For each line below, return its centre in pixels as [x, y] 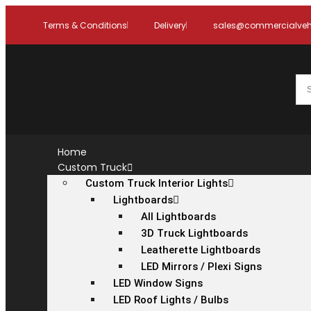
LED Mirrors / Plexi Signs [201, 267]
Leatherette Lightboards [201, 250]
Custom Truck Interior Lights [157, 183]
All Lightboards [178, 217]
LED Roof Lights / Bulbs [171, 300]
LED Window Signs [158, 283]
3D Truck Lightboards [194, 233]
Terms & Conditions [85, 25]
